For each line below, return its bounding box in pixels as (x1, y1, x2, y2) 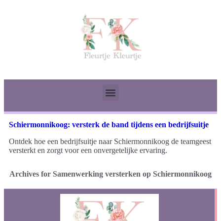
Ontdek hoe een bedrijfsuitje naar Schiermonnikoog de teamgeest (9, 137, 211, 146)
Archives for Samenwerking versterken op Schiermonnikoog (9, 170, 212, 179)
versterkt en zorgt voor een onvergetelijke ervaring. (9, 146, 167, 155)
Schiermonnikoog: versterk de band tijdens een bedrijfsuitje (9, 120, 209, 129)
